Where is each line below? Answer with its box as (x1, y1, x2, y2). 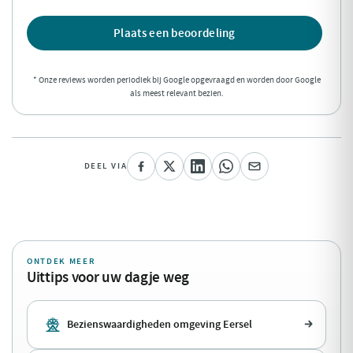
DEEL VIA (84, 160, 128, 173)
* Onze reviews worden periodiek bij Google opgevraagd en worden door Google (32, 74, 321, 85)
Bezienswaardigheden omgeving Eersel (67, 316, 252, 332)
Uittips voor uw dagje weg (27, 266, 189, 287)
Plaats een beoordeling (113, 24, 236, 41)
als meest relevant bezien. (129, 87, 224, 98)
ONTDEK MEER (27, 255, 96, 266)
